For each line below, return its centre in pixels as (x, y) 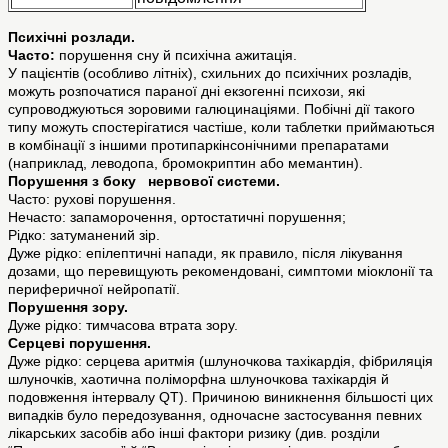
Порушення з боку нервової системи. (144, 181)
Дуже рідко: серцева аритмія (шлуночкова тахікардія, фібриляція (220, 361)
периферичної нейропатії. (94, 289)
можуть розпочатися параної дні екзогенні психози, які (186, 91)
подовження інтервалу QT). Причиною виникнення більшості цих (220, 397)
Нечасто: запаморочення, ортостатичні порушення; (177, 217)
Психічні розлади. (71, 37)
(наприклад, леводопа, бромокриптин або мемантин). (185, 163)
